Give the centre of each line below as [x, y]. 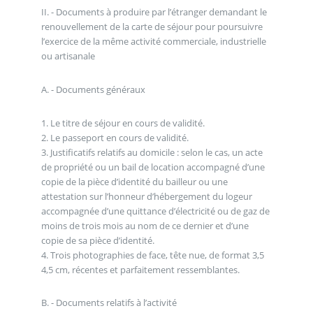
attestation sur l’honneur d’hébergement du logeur [146, 196]
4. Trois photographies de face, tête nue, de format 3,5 [152, 255]
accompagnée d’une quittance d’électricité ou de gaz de [155, 211]
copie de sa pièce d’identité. [97, 240]
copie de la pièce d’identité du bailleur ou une [134, 181]
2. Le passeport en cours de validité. [115, 137]
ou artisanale [68, 56]
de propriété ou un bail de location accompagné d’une [153, 167]
